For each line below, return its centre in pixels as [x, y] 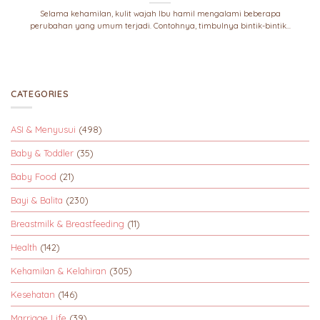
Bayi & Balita [37, 200]
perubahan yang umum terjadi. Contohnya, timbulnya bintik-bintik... [160, 25]
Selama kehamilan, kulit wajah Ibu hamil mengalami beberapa [160, 13]
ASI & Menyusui [43, 130]
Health [24, 247]
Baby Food [34, 177]
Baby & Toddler [42, 153]
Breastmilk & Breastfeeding [67, 224]
